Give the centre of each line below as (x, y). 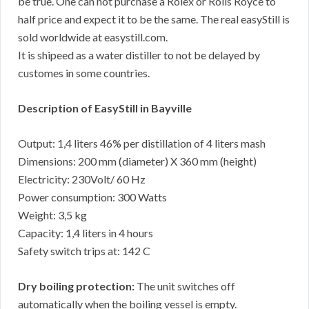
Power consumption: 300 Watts (92, 197)
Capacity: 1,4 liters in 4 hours (86, 233)
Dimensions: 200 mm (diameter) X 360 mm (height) (137, 161)
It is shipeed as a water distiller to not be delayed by (139, 55)
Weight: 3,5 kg (52, 215)
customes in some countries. (84, 73)
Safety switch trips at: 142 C (84, 251)
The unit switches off (185, 286)
